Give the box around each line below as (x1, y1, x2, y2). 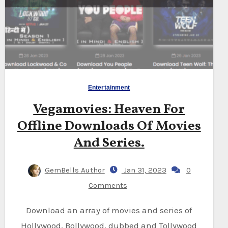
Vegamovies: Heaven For (33, 100, 185, 119)
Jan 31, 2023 (121, 165, 166, 175)
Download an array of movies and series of (26, 205, 32, 215)
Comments (88, 181, 127, 190)
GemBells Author (44, 165, 105, 175)
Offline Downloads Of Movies (17, 117, 201, 135)
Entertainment (88, 84, 130, 91)
